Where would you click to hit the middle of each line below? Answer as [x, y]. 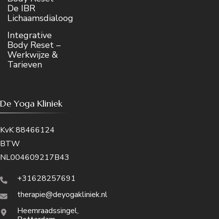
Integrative [30, 35]
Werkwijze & [33, 55]
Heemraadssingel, [48, 211]
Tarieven [25, 65]
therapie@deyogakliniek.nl [62, 195]
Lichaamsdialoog [40, 18]
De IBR [21, 9]
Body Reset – [34, 45]
